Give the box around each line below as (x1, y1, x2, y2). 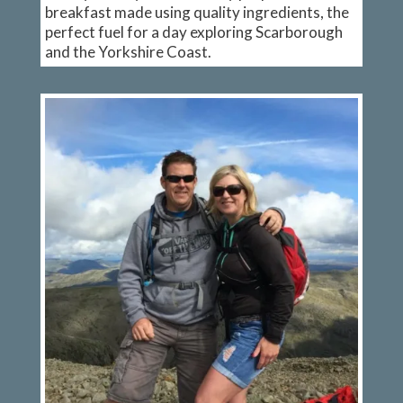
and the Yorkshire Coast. (44, 41, 211, 61)
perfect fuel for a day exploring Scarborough (44, 22, 343, 41)
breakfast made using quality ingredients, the (44, 2, 349, 22)
